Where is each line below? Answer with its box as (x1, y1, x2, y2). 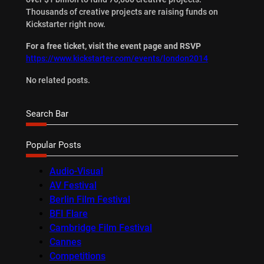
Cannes (49, 236, 81, 248)
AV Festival (49, 180, 97, 192)
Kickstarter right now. (25, 19, 105, 29)
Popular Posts (25, 140, 81, 151)
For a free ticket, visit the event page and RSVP (25, 41, 201, 51)
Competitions (49, 250, 105, 262)
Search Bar (25, 108, 68, 120)
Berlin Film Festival (49, 194, 130, 206)
